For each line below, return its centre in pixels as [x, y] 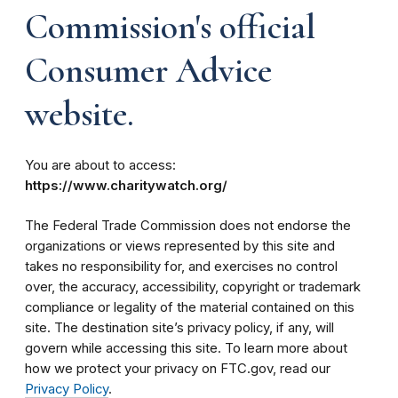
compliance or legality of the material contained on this [190, 307]
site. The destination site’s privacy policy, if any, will [179, 328]
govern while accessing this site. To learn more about [186, 348]
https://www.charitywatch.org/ [126, 186]
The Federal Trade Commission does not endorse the [188, 226]
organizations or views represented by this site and [180, 246]
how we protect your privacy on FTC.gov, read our [178, 369]
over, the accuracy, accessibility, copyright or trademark [193, 287]
